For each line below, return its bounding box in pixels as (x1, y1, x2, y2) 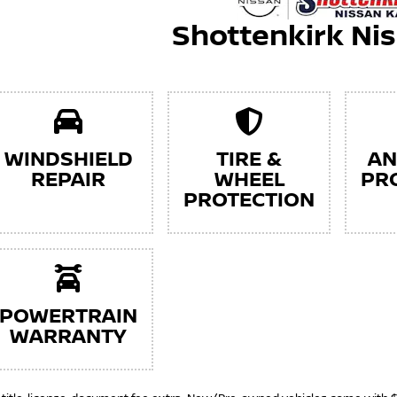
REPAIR (31, 168, 105, 193)
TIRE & (216, 148, 282, 173)
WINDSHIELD (4, 148, 133, 173)
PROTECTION (183, 189, 315, 214)
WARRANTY (10, 325, 127, 350)
